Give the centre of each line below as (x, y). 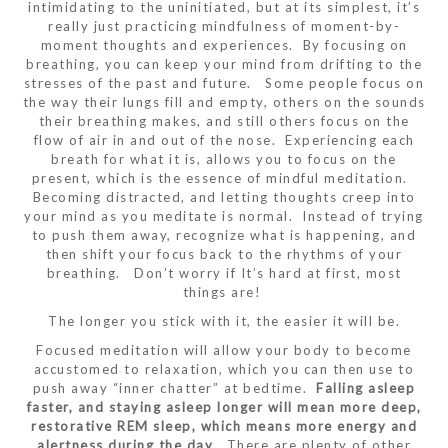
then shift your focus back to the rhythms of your (224, 253)
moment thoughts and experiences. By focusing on (224, 44)
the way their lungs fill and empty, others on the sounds (224, 101)
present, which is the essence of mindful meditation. (224, 177)
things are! (224, 291)
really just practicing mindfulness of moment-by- (224, 25)
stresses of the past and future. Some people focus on (224, 82)
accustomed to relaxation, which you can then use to (224, 368)
